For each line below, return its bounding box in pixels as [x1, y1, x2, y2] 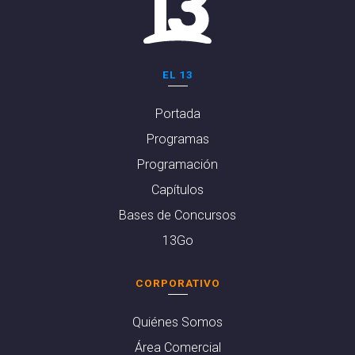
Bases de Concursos [119, 207, 236, 223]
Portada [155, 105, 200, 121]
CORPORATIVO [135, 276, 220, 289]
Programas [146, 131, 209, 147]
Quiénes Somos [132, 314, 223, 330]
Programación [137, 156, 218, 172]
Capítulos [151, 181, 204, 197]
